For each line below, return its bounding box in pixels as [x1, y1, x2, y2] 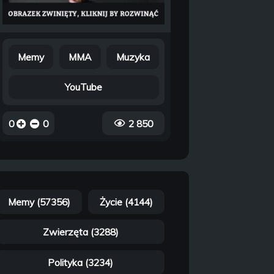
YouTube [65, 81, 103, 94]
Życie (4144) [100, 195, 154, 208]
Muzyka [116, 50, 150, 63]
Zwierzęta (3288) [42, 226, 119, 239]
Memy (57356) [8, 195, 71, 208]
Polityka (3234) [48, 256, 114, 268]
